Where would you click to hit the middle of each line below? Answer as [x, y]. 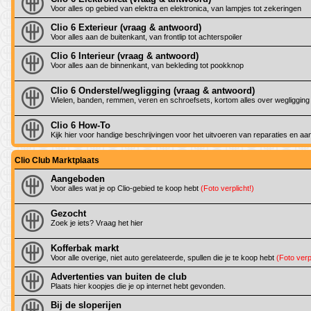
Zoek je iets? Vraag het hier [97, 222]
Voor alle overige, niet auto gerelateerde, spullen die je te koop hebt [163, 257]
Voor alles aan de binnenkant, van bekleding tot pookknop [147, 65]
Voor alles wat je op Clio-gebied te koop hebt [126, 188]
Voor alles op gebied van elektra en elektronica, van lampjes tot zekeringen [176, 8]
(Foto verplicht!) [227, 188]
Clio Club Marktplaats [57, 160]
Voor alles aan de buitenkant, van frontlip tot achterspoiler [146, 36]
